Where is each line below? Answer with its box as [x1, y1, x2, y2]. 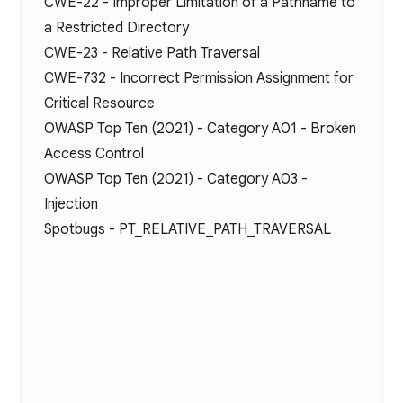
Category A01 [207, 120, 297, 138]
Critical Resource [44, 94, 155, 112]
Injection [44, 195, 98, 213]
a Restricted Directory [44, 19, 189, 37]
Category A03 [207, 170, 298, 188]
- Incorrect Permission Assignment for [106, 69, 354, 87]
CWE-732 [44, 69, 106, 87]
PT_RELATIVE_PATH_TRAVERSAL [119, 220, 331, 238]
